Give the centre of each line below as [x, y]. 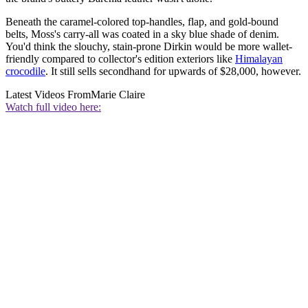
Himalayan [259, 59]
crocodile [25, 71]
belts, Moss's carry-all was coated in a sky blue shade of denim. [142, 34]
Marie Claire [118, 95]
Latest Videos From [48, 95]
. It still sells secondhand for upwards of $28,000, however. [173, 71]
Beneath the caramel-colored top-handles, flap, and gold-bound [142, 22]
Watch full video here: [53, 107]
